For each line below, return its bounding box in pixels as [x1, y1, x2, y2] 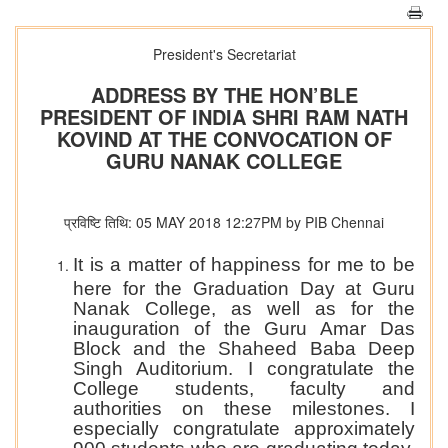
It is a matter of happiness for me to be [73, 254, 415, 275]
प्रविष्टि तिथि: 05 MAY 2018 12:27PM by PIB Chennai [64, 212, 384, 232]
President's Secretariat [152, 44, 296, 64]
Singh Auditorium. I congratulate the [73, 358, 415, 378]
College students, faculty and [73, 378, 415, 398]
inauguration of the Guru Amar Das [73, 318, 415, 338]
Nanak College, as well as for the [73, 298, 415, 318]
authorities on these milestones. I [73, 398, 415, 418]
